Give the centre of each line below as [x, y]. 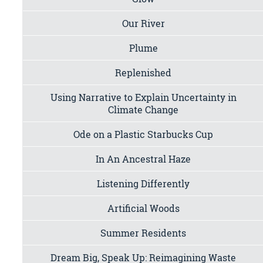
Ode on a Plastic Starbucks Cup [144, 134]
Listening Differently [144, 183]
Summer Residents [144, 232]
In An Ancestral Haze [144, 159]
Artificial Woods [143, 208]
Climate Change [144, 109]
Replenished [144, 72]
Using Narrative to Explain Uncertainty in [143, 97]
